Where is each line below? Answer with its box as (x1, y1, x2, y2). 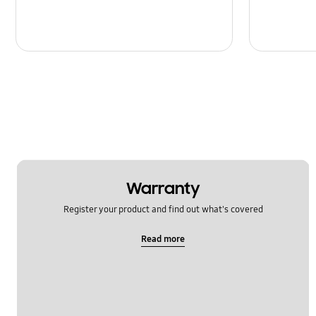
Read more (141, 233, 186, 245)
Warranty (126, 178, 200, 199)
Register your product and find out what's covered (63, 204, 263, 216)
